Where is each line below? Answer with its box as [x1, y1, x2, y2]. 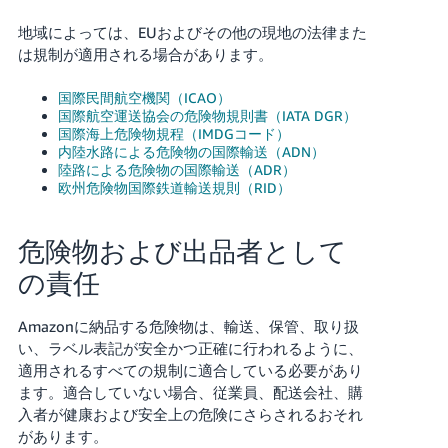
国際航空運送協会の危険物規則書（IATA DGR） [57, 106, 357, 124]
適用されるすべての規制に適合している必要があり [17, 360, 363, 379]
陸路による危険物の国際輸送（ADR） [57, 160, 296, 178]
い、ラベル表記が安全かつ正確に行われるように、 [17, 338, 363, 357]
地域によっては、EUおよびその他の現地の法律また [17, 22, 367, 41]
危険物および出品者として [17, 234, 347, 267]
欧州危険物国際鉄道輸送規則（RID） [57, 178, 291, 196]
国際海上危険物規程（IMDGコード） [57, 124, 290, 142]
